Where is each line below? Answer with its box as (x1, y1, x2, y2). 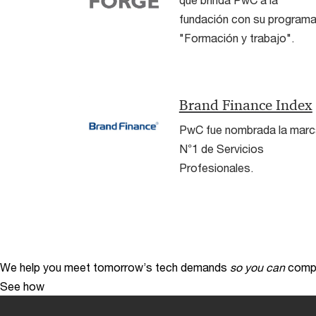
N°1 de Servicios (178, 141, 264, 155)
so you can (230, 260, 285, 274)
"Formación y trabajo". (178, 31, 294, 45)
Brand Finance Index (178, 95, 312, 114)
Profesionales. (178, 160, 253, 174)
